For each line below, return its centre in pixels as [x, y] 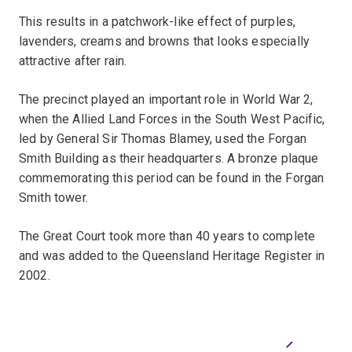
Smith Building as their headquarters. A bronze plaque [169, 158]
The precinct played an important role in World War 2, [166, 99]
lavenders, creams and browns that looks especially [165, 41]
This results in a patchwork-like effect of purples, [158, 21]
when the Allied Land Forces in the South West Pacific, [172, 119]
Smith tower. [53, 197]
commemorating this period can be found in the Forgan [172, 178]
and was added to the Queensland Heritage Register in [172, 255]
